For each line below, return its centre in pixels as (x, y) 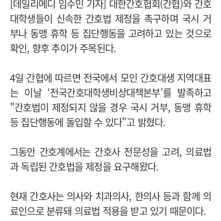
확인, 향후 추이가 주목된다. (63, 48)
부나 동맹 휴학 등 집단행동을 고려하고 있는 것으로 (110, 33)
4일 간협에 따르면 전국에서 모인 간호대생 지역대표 (110, 77)
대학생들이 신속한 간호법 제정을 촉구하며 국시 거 (110, 18)
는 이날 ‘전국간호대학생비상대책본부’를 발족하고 (110, 92)
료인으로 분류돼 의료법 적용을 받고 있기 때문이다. (108, 211)
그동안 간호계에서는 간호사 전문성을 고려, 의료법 (110, 151)
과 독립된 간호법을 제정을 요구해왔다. (86, 166)
